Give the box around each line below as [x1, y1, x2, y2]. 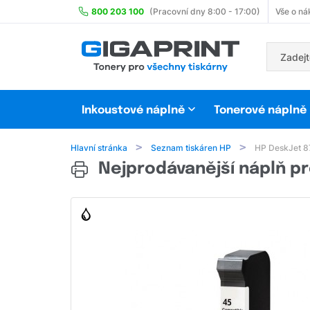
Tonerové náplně [214, 104, 307, 117]
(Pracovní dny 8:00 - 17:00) [149, 6, 260, 17]
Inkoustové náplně [82, 104, 185, 117]
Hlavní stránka [71, 143, 127, 154]
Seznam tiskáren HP [151, 143, 231, 154]
